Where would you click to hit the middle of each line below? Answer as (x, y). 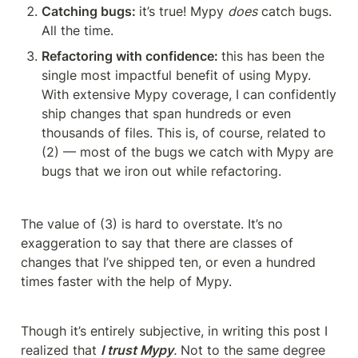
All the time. (78, 30)
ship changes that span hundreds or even (166, 113)
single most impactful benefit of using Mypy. (176, 75)
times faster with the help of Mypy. (126, 281)
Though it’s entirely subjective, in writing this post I (174, 330)
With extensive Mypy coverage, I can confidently (189, 94)
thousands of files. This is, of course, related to (184, 132)
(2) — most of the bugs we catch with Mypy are (187, 151)
